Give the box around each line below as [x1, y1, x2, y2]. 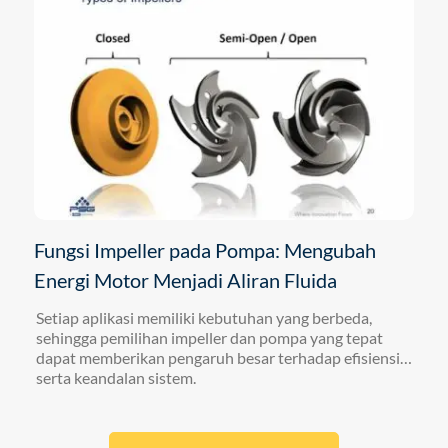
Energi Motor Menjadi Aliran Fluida [33, 267, 337, 292]
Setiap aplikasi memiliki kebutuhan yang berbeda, [35, 307, 372, 327]
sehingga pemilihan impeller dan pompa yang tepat [35, 327, 383, 347]
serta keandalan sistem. [35, 367, 199, 387]
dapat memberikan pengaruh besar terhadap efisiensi [35, 347, 400, 367]
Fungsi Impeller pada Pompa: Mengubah [33, 237, 376, 262]
